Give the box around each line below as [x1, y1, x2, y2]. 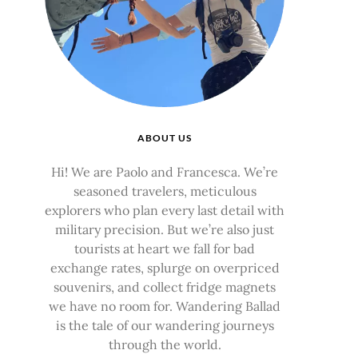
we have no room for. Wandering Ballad [49, 297, 280, 314]
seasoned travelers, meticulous [73, 182, 257, 199]
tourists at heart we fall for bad [74, 240, 255, 257]
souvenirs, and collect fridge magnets [54, 278, 276, 295]
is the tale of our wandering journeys [55, 316, 274, 333]
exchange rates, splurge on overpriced [50, 259, 280, 276]
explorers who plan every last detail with [45, 201, 284, 218]
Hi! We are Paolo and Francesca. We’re [51, 163, 278, 180]
